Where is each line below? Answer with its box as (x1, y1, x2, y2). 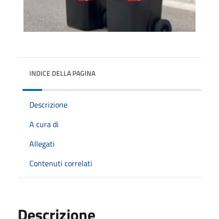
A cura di (29, 118, 59, 130)
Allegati (29, 137, 55, 150)
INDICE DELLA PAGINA (29, 67, 95, 78)
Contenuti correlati (29, 157, 92, 169)
